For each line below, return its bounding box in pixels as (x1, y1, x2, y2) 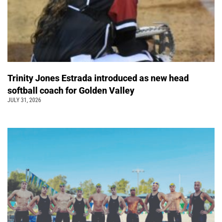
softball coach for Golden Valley (7, 85, 138, 96)
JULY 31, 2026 (7, 96, 41, 104)
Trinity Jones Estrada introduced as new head (7, 72, 189, 83)
